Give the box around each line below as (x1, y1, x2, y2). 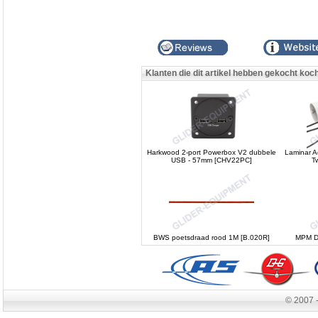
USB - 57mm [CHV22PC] (171, 156, 252, 164)
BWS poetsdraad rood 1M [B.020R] (153, 234, 270, 241)
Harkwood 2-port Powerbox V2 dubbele (147, 148, 276, 156)
